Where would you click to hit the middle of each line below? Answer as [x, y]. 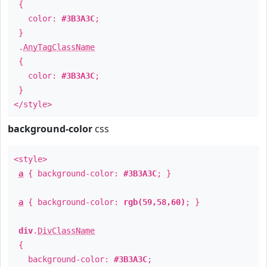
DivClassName [66, 231]
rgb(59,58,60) [154, 202]
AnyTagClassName [59, 47]
